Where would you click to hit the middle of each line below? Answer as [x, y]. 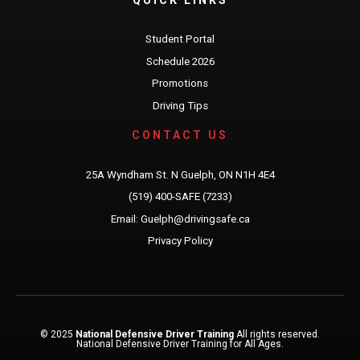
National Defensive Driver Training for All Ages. [180, 344]
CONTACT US [180, 135]
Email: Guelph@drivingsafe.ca [180, 219]
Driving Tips [180, 106]
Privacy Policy [180, 241]
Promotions [180, 84]
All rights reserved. [277, 335]
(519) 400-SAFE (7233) [180, 197]
